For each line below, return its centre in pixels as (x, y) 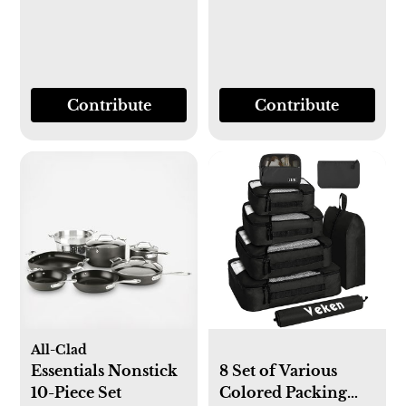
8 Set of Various (278, 370)
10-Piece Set (77, 392)
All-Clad (59, 349)
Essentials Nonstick (105, 370)
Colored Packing (283, 392)
